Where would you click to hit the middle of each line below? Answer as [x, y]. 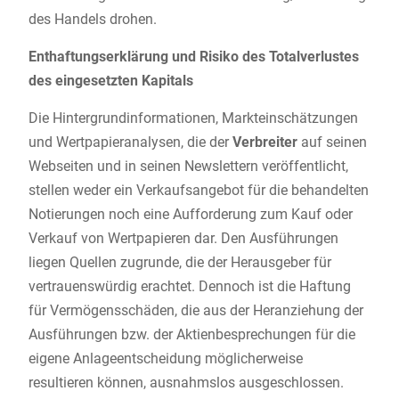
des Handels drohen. [92, 20]
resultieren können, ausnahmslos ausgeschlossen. [186, 383]
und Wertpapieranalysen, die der [130, 142]
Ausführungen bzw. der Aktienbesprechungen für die [191, 335]
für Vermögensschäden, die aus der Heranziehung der [195, 311]
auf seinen [332, 142]
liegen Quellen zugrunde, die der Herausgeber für [179, 263]
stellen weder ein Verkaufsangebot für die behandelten [198, 191]
